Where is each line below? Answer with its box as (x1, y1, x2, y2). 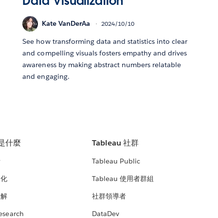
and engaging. (22, 72, 70, 81)
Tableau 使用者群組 (91, 174, 154, 183)
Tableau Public (91, 157, 140, 166)
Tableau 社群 (91, 138, 139, 148)
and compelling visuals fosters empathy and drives (22, 48, 187, 57)
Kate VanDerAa (42, 19, 91, 28)
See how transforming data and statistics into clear (22, 36, 188, 46)
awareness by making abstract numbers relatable (22, 60, 182, 69)
